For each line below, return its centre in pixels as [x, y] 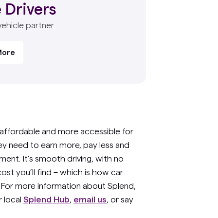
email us [90, 199]
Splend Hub [46, 199]
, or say [120, 199]
